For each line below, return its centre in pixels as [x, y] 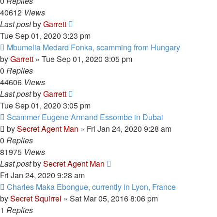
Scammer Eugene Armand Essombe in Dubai [85, 117]
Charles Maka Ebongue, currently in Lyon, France [91, 187]
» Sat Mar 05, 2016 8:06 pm [110, 198]
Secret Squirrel [36, 198]
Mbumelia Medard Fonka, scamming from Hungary [93, 47]
